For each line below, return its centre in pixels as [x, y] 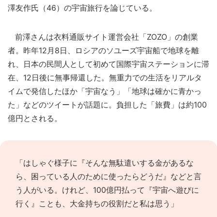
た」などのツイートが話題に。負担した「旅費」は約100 [107, 105]
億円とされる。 [35, 118]
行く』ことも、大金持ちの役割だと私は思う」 [97, 203]
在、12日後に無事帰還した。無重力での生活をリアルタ [105, 77]
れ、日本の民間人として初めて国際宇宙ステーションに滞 [108, 64]
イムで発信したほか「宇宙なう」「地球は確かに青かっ [105, 91]
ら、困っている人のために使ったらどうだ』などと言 [108, 176]
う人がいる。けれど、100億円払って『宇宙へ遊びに [107, 190]
